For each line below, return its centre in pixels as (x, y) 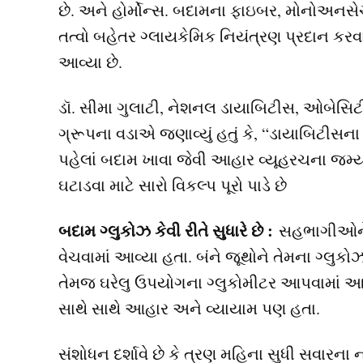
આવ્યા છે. (90, 62)
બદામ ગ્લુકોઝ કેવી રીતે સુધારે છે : (166, 231)
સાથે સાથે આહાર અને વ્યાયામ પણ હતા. (189, 309)
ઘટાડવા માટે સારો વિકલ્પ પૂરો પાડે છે (173, 186)
